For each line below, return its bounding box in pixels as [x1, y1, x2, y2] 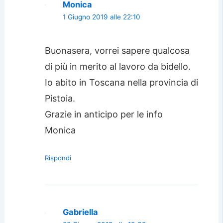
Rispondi [44, 154, 71, 162]
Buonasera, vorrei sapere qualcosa [44, 45, 190, 56]
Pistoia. [44, 93, 75, 104]
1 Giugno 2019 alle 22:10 [62, 12, 140, 21]
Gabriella [62, 207, 98, 218]
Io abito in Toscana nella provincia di [44, 77, 198, 88]
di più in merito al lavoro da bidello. [44, 61, 191, 72]
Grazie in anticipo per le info [44, 109, 163, 120]
